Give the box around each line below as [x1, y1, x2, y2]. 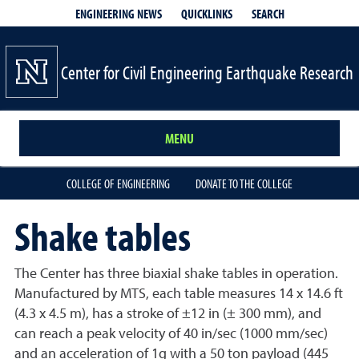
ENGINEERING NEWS [75, 6, 162, 22]
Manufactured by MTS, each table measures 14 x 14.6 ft [14, 287, 343, 301]
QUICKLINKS [180, 5, 232, 22]
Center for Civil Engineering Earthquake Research [61, 59, 353, 84]
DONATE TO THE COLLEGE [196, 175, 292, 192]
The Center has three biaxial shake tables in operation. [14, 267, 338, 281]
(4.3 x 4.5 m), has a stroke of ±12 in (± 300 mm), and [14, 307, 321, 321]
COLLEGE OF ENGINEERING [67, 175, 170, 192]
